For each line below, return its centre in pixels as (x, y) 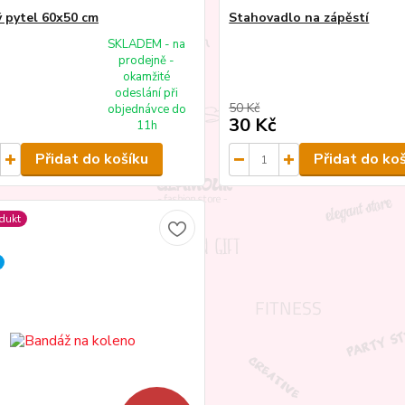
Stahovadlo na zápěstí (299, 18)
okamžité (147, 77)
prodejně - (147, 61)
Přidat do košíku (91, 160)
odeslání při (147, 94)
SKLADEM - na (147, 45)
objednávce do (146, 110)
